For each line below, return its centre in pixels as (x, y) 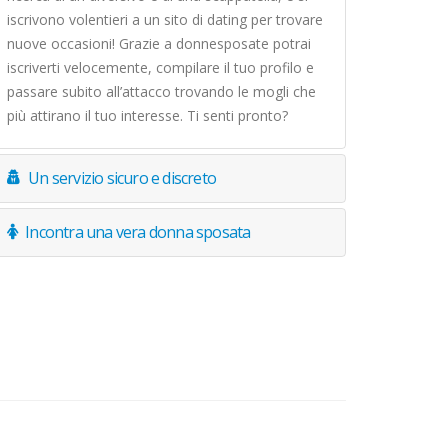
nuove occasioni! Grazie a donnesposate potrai (159, 43)
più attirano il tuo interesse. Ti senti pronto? (147, 115)
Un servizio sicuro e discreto (122, 178)
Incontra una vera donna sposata (138, 232)
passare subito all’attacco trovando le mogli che (161, 91)
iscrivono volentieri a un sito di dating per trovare (165, 19)
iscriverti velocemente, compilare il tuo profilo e (160, 67)
